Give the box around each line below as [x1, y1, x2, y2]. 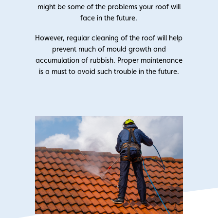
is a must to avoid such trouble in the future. [38, 67, 179, 75]
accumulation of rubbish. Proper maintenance [35, 55, 182, 64]
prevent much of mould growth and [52, 44, 166, 53]
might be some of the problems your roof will [37, 2, 181, 11]
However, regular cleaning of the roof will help [35, 33, 183, 42]
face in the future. [80, 13, 138, 22]
